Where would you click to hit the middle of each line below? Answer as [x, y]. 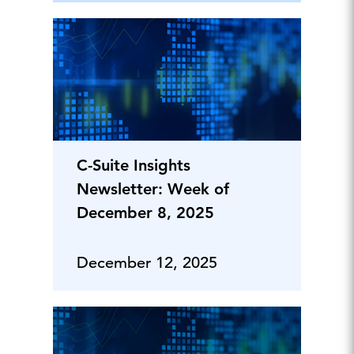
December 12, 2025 [147, 263]
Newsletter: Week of [153, 189]
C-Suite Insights [133, 165]
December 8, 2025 [145, 213]
